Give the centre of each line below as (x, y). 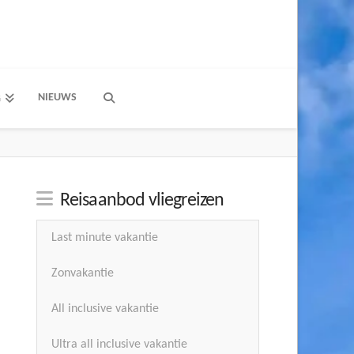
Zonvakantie (83, 274)
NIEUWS (57, 98)
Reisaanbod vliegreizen (142, 201)
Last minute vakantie (105, 238)
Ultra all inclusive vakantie (120, 344)
